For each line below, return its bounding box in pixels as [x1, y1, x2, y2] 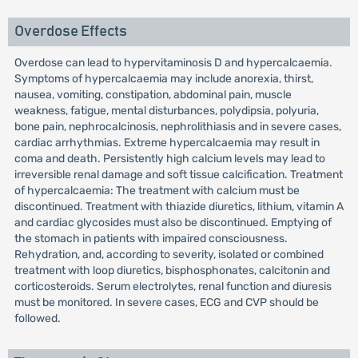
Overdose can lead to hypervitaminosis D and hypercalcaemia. [14, 56, 332, 70]
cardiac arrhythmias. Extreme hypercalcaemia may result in [14, 136, 320, 149]
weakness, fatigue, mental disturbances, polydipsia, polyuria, [14, 104, 319, 117]
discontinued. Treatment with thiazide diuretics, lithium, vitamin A [14, 200, 344, 213]
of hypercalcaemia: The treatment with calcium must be [14, 184, 300, 197]
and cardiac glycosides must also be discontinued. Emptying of [14, 216, 332, 229]
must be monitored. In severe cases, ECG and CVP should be [14, 296, 319, 309]
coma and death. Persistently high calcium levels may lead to [14, 152, 325, 165]
